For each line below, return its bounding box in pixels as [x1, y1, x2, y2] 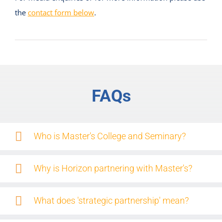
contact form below [27, 7, 94, 17]
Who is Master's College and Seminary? [33, 130, 186, 141]
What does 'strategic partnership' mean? [33, 195, 189, 206]
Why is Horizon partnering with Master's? [33, 163, 192, 173]
